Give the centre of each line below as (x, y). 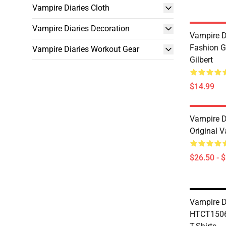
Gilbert (201, 60)
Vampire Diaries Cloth (71, 8)
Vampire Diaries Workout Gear (86, 49)
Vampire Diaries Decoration (81, 29)
